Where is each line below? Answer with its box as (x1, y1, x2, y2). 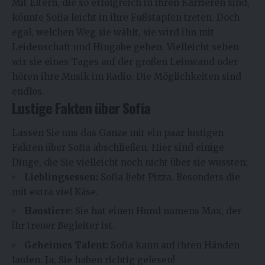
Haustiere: (24, 205, 73, 217)
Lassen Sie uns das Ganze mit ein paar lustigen (12, 127, 224, 138)
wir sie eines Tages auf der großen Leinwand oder (12, 56, 238, 68)
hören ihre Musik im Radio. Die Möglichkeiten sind (12, 71, 241, 83)
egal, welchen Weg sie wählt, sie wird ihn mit (12, 27, 214, 38)
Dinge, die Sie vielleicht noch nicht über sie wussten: (12, 156, 248, 168)
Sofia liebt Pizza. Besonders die (98, 171, 240, 183)
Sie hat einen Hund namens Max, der (73, 205, 241, 217)
